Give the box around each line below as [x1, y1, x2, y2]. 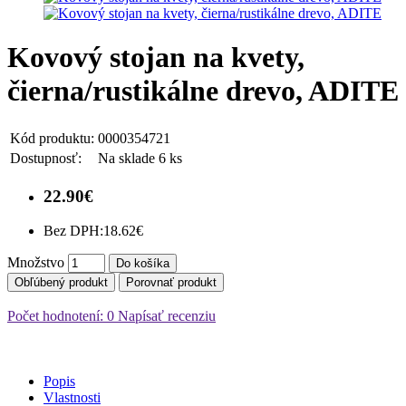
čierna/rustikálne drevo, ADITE [7, 74, 399, 108]
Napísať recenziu [114, 308, 216, 324]
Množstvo [7, 255, 64, 271]
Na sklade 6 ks [98, 150, 182, 166]
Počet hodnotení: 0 [7, 308, 114, 324]
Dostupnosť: [10, 150, 82, 166]
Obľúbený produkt [14, 275, 108, 290]
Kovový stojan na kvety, [7, 41, 304, 74]
